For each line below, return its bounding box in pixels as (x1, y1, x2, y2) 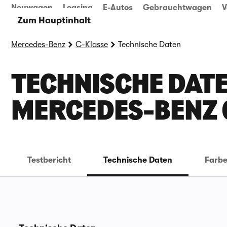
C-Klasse (75, 40, 108, 49)
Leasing (63, 3, 93, 12)
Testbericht (27, 156, 71, 165)
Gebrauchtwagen (143, 3, 212, 12)
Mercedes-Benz (11, 40, 65, 49)
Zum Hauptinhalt (17, 15, 91, 25)
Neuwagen (11, 3, 53, 12)
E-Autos (103, 3, 133, 12)
